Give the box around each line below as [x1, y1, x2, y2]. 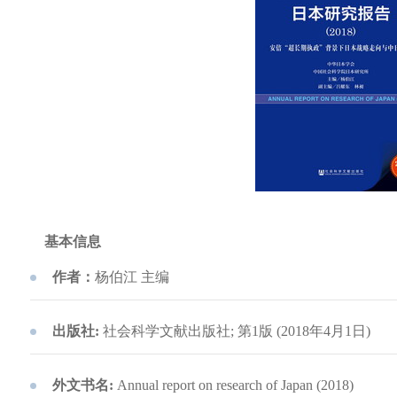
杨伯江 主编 [95, 269, 169, 284]
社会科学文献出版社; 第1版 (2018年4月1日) [99, 323, 370, 339]
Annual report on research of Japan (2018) [113, 378, 354, 393]
